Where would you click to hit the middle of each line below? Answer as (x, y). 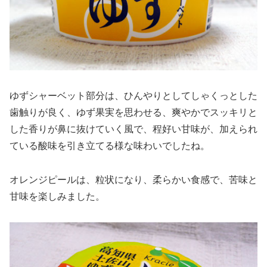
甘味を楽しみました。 (57, 196)
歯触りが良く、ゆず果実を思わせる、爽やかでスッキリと (133, 113)
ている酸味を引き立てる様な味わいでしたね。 (110, 146)
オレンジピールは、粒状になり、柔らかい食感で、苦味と (133, 179)
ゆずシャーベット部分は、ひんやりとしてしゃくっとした (133, 96)
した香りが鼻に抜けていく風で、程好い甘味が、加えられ (133, 129)
